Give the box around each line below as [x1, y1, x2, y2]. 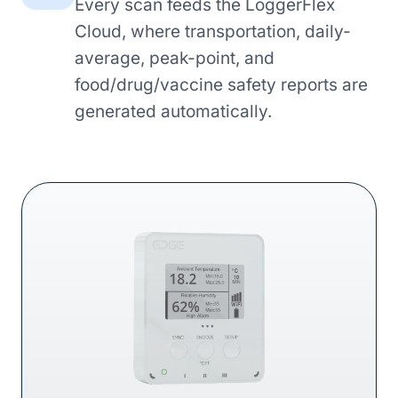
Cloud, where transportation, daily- [75, 20, 351, 42]
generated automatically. [75, 100, 272, 122]
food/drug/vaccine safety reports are [75, 74, 368, 95]
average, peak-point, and [75, 47, 275, 68]
